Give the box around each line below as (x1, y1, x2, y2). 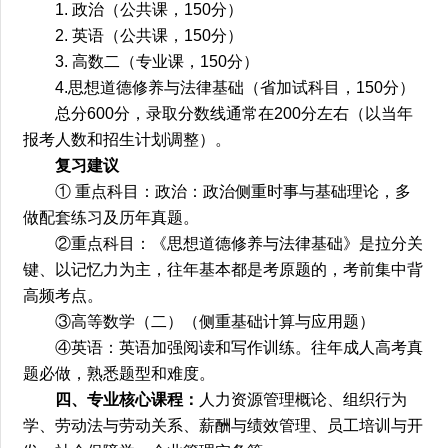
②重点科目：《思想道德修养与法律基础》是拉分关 (55, 234, 424, 252)
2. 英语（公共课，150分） (55, 26, 244, 44)
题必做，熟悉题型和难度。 (23, 364, 216, 382)
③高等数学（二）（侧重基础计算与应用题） (55, 312, 384, 330)
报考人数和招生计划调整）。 (23, 130, 232, 148)
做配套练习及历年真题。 (23, 208, 200, 226)
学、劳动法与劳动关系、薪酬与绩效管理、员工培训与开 (23, 416, 424, 434)
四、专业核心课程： (55, 390, 200, 408)
